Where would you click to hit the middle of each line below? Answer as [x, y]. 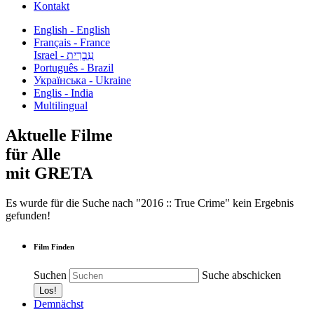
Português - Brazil [74, 68]
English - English [72, 30]
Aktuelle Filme [59, 135]
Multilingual [61, 105]
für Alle [33, 154]
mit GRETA [49, 173]
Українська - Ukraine [82, 80]
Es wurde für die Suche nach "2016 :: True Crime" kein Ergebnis [150, 203]
